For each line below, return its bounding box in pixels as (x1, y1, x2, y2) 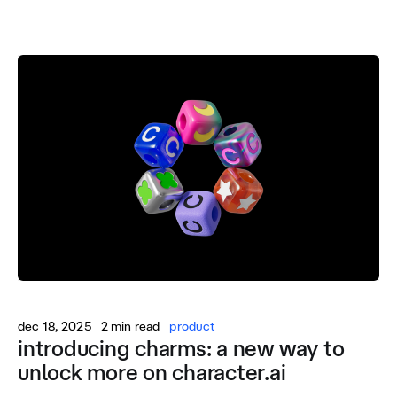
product (169, 319, 216, 333)
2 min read (100, 319, 160, 333)
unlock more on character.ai (18, 360, 286, 385)
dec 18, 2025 (18, 319, 91, 333)
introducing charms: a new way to (18, 336, 345, 361)
